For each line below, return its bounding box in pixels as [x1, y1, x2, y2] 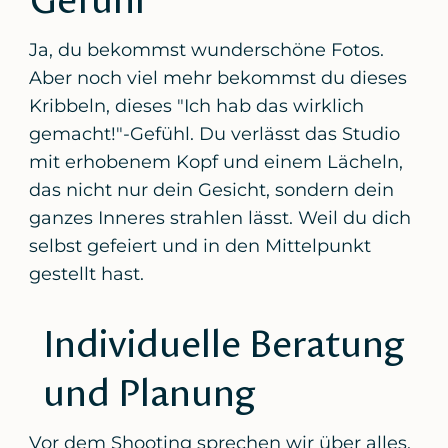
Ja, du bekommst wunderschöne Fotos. [29, 38, 385, 61]
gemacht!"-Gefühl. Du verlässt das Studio [29, 122, 401, 145]
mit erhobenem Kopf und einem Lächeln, [29, 150, 404, 173]
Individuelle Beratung [42, 319, 404, 369]
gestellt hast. [29, 262, 145, 285]
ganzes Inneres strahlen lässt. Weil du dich [29, 206, 412, 229]
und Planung [42, 368, 255, 418]
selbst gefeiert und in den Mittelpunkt [29, 234, 372, 257]
